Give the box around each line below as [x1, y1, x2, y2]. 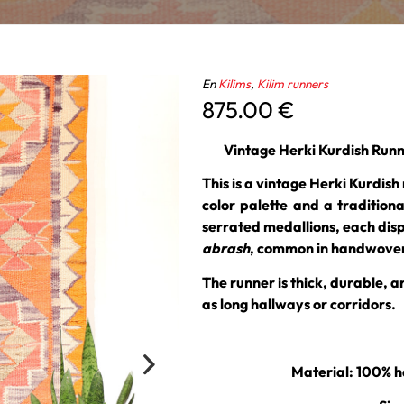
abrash [201, 239, 250, 258]
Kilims [217, 76, 251, 92]
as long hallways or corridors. [201, 294, 396, 313]
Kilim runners [256, 76, 328, 92]
